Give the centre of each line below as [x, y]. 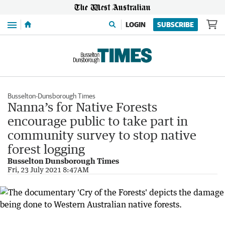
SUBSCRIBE [176, 25]
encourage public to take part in [98, 121]
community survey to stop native [102, 135]
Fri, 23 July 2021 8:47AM [48, 170]
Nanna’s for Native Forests [82, 107]
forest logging [46, 149]
